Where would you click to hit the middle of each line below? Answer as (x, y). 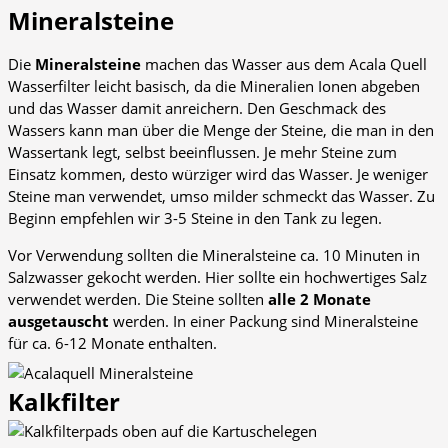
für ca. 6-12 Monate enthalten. (112, 343)
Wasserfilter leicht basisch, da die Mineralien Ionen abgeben (214, 86)
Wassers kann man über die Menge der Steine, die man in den (221, 130)
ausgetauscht (58, 321)
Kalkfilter (64, 401)
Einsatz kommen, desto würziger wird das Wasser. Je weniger (218, 174)
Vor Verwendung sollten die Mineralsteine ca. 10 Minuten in (214, 255)
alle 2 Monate (319, 299)
